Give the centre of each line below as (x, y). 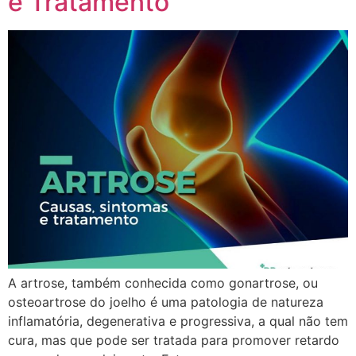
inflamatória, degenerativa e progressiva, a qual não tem (178, 321)
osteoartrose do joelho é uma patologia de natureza (166, 302)
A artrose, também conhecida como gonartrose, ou (163, 283)
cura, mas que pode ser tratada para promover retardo (174, 341)
